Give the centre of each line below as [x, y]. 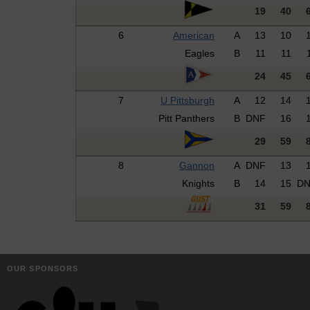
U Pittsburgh [187, 101]
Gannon [197, 166]
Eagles [199, 54]
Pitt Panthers [186, 119]
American [193, 36]
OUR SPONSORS [43, 268]
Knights [198, 184]
